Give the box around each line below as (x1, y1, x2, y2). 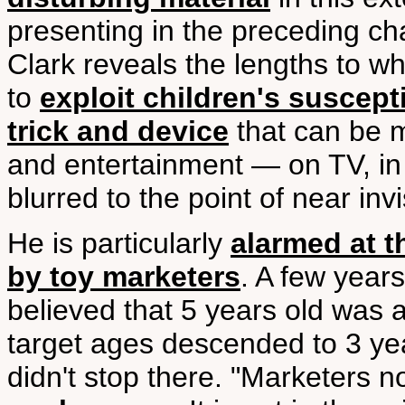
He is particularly (7, 227, 231, 259)
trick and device (7, 115, 229, 147)
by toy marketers (7, 260, 240, 293)
